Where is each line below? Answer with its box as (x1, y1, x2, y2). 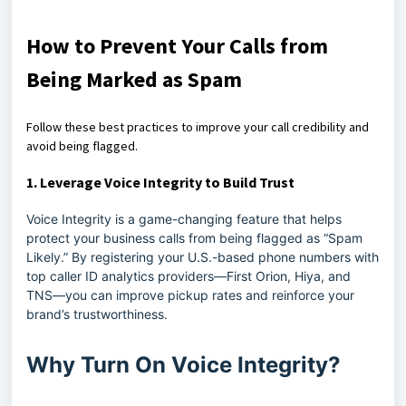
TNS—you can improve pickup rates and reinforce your (26, 287, 354, 303)
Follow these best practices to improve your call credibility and (26, 119, 369, 135)
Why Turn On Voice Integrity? (26, 352, 341, 378)
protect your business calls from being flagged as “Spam (26, 230, 362, 246)
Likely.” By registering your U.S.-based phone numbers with (26, 249, 379, 265)
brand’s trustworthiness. (26, 306, 168, 322)
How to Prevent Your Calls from (26, 32, 328, 60)
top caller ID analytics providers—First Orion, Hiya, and (26, 268, 351, 284)
